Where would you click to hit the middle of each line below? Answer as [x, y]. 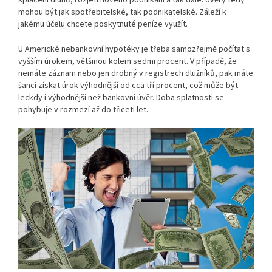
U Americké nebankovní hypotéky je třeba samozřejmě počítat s [134, 49]
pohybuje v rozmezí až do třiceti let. [83, 110]
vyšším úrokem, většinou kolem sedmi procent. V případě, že [127, 61]
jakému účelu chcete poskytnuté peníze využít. [103, 24]
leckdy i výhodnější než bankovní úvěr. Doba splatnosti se [121, 97]
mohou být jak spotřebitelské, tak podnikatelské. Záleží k [122, 12]
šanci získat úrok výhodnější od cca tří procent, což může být [128, 85]
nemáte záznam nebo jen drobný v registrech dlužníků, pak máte [136, 73]
